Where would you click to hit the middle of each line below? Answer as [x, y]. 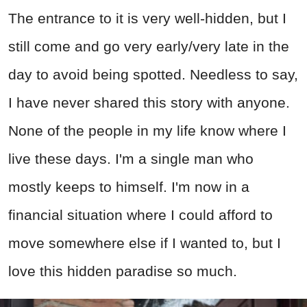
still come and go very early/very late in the [149, 46]
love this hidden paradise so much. [123, 271]
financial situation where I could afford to [140, 214]
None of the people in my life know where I [147, 130]
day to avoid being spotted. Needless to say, [153, 74]
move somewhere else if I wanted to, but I [145, 243]
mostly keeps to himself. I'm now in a [129, 186]
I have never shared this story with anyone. [149, 102]
